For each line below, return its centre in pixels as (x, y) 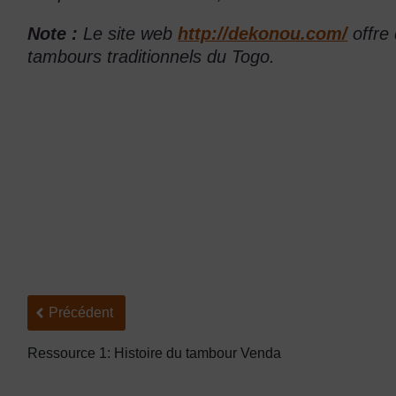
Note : (53, 34)
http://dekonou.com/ (263, 34)
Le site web (128, 34)
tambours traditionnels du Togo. (152, 57)
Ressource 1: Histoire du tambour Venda (155, 353)
